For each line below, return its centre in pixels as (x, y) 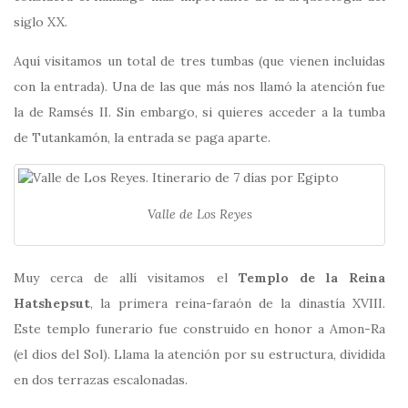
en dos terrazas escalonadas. (101, 380)
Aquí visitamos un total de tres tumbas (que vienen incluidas (199, 61)
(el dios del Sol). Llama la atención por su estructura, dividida (199, 355)
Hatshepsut (52, 304)
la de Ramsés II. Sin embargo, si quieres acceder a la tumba (199, 112)
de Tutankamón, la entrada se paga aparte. (142, 137)
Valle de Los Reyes (199, 214)
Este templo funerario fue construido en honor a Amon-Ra (199, 329)
